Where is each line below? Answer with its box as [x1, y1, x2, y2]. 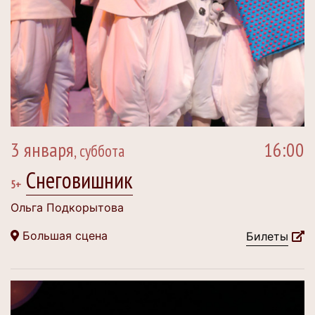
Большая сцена [19, 229, 108, 243]
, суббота [74, 141, 124, 161]
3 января [11, 136, 74, 162]
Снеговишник [26, 165, 133, 195]
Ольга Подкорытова [11, 200, 124, 214]
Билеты [246, 229, 288, 243]
